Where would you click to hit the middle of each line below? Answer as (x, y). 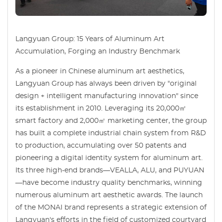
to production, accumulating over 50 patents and (101, 146)
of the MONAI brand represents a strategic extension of (111, 208)
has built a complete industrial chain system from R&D (111, 134)
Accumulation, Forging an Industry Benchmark (98, 52)
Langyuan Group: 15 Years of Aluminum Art (90, 39)
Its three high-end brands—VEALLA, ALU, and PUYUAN (110, 171)
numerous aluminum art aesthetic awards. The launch (109, 195)
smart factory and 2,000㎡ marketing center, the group (111, 121)
